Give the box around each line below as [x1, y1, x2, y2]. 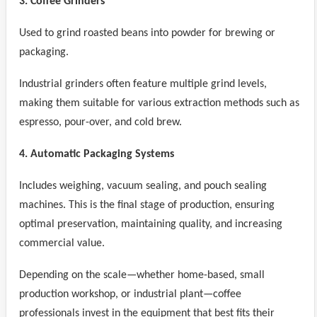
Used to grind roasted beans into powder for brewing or [19, 28, 275, 39]
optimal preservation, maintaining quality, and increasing [19, 219, 282, 230]
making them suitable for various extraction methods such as [19, 98, 299, 109]
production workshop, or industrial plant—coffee [19, 289, 241, 300]
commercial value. [19, 238, 105, 249]
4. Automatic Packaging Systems [19, 149, 174, 160]
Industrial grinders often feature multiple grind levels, [19, 79, 267, 90]
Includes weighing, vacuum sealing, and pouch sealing [19, 180, 267, 192]
